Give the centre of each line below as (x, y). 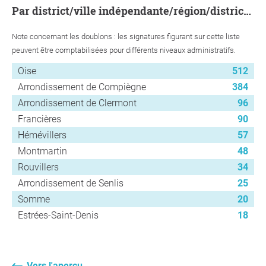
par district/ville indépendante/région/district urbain (131, 11)
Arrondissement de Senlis (71, 183)
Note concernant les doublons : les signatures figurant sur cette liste (126, 37)
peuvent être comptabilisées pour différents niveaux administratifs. (124, 50)
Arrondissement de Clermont (77, 103)
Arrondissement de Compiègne (82, 87)
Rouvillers (38, 167)
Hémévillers (42, 135)
